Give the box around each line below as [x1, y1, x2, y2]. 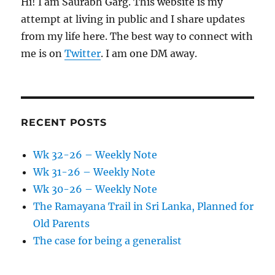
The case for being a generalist [33, 234, 182, 247]
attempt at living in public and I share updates [21, 13, 246, 26]
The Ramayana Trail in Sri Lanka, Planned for [33, 200, 254, 213]
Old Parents [33, 217, 90, 230]
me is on [21, 47, 65, 60]
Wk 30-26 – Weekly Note [33, 183, 158, 196]
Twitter [64, 47, 101, 60]
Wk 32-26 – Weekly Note [33, 149, 158, 161]
